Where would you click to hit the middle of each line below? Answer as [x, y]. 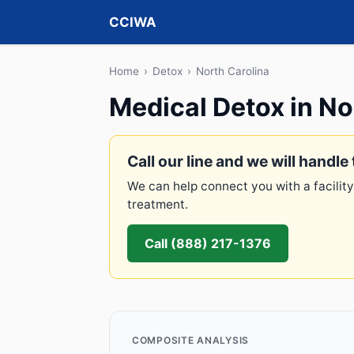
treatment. [158, 204]
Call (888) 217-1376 [208, 243]
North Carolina [233, 71]
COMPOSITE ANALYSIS [190, 340]
